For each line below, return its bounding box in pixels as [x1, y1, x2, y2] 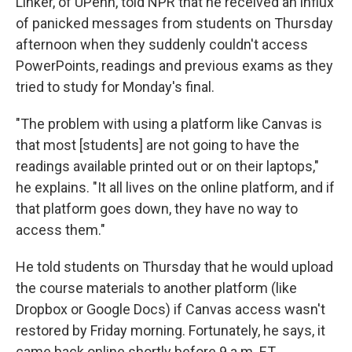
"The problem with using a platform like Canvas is [16, 115, 322, 132]
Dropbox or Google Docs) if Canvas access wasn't [16, 301, 325, 317]
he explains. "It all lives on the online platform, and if [16, 179, 335, 196]
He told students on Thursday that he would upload [16, 258, 333, 275]
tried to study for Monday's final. [16, 79, 214, 95]
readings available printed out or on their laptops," [16, 158, 319, 174]
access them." [16, 222, 105, 238]
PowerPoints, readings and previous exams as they [16, 57, 333, 74]
